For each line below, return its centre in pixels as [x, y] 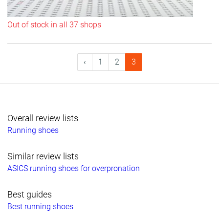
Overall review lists [43, 118]
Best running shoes [40, 207]
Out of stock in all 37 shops [54, 25]
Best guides [30, 194]
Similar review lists [43, 156]
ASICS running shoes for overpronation [74, 168]
